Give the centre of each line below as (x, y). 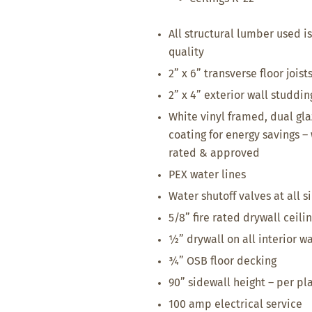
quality (186, 52)
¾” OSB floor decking (223, 261)
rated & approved (214, 153)
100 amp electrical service (235, 304)
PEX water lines (207, 175)
